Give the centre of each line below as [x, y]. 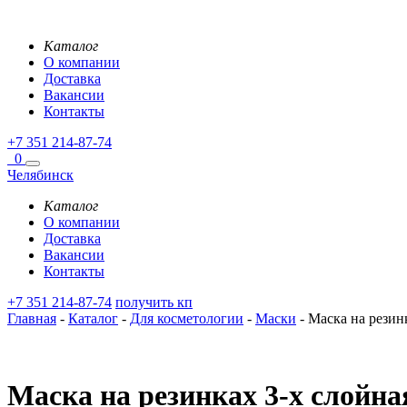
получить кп [154, 302]
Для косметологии [187, 318]
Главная [32, 318]
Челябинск [40, 175]
